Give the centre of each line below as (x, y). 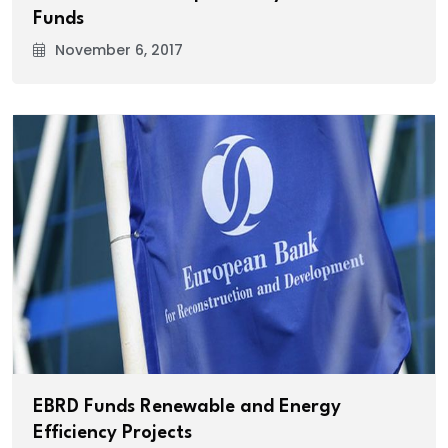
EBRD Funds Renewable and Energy (187, 407)
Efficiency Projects (112, 433)
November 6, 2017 (119, 49)
